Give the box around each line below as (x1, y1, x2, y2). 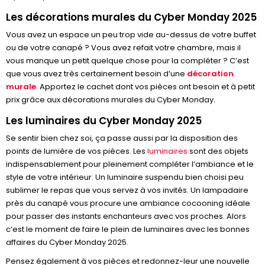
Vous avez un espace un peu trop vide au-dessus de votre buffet (6, 29, 256, 40)
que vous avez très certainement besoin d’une (6, 68, 187, 79)
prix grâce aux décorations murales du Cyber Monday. (6, 94, 215, 105)
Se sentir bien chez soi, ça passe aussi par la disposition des (6, 132, 238, 144)
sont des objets (188, 146, 248, 157)
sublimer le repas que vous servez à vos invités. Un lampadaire (6, 185, 248, 196)
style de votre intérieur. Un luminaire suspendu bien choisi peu (6, 172, 244, 183)
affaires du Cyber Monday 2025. (6, 237, 128, 248)
